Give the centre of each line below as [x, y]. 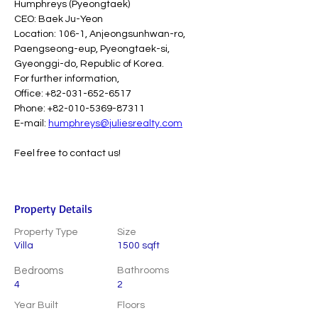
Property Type [46, 232]
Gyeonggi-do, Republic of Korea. [89, 64]
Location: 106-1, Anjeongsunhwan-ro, [101, 34]
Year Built [36, 305]
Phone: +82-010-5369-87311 [79, 109]
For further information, [67, 79]
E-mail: [31, 124]
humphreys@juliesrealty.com [115, 124]
